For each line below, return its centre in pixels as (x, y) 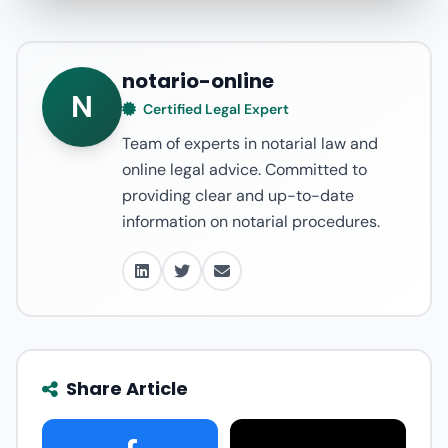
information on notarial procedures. (251, 221)
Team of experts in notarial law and (250, 143)
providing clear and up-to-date (238, 195)
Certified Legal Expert (214, 109)
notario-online (198, 81)
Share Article (127, 388)
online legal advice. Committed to (244, 169)
